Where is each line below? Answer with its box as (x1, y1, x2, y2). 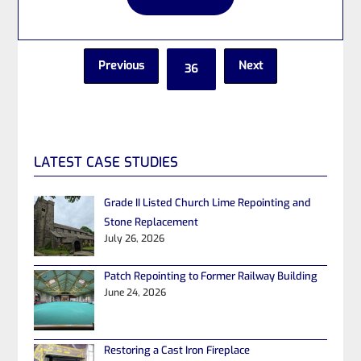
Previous (98, 57, 144, 73)
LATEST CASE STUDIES (34, 152, 179, 172)
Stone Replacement (103, 214, 198, 229)
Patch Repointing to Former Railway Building (103, 269, 317, 284)
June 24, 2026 (103, 286, 166, 300)
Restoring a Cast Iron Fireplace (103, 343, 250, 358)
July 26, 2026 (103, 231, 164, 245)
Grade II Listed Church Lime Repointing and (103, 195, 311, 210)
